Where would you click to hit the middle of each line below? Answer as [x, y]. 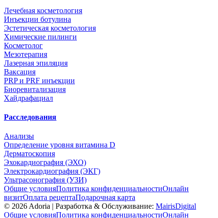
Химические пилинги [40, 36]
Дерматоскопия [29, 154]
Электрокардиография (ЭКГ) [52, 171]
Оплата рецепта [49, 198]
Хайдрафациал [28, 98]
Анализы [19, 136]
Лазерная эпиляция [36, 63]
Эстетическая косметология [50, 28]
